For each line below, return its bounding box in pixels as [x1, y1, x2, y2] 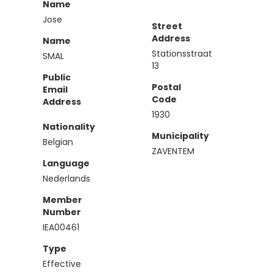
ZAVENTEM [152, 145, 194, 157]
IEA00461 [43, 221, 79, 233]
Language [43, 157, 90, 169]
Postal [152, 81, 181, 93]
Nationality [43, 121, 95, 133]
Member [43, 194, 82, 206]
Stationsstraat [152, 48, 212, 60]
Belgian [43, 136, 73, 148]
